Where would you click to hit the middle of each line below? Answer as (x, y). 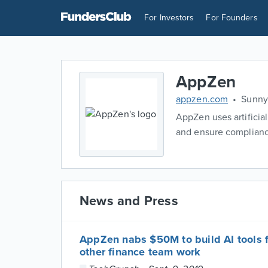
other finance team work (140, 252)
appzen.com (202, 99)
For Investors (169, 18)
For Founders (232, 18)
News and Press (129, 201)
